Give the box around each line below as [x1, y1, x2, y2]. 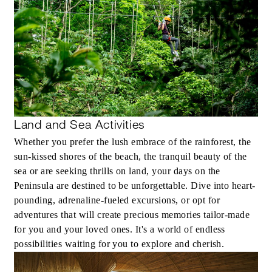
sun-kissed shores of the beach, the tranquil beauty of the [14, 151, 247, 162]
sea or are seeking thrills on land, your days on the [14, 166, 220, 177]
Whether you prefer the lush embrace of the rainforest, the [14, 137, 251, 148]
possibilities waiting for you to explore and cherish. [14, 239, 225, 250]
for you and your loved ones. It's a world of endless [14, 224, 225, 235]
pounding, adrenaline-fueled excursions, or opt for [14, 195, 220, 206]
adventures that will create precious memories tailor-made [14, 209, 250, 220]
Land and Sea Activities [14, 117, 145, 132]
